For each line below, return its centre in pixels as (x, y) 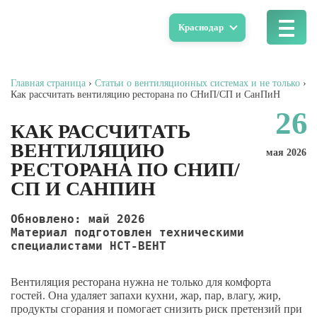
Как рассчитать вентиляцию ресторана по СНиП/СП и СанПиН (145, 94)
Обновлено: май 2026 (78, 219)
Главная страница (48, 83)
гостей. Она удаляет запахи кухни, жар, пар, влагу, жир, (146, 295)
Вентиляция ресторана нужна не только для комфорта (141, 282)
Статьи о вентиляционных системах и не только (197, 83)
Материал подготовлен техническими (127, 232)
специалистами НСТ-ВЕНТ (88, 246)
